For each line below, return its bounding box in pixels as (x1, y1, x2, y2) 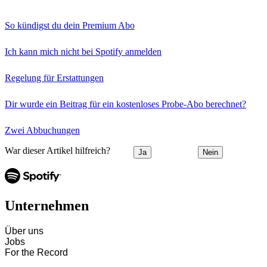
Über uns (5, 225, 44, 236)
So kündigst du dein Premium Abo (5, 20, 135, 31)
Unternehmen (5, 197, 89, 213)
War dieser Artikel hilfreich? (5, 145, 110, 156)
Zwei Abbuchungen (5, 125, 80, 136)
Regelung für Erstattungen (5, 73, 104, 83)
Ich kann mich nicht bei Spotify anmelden (5, 46, 162, 57)
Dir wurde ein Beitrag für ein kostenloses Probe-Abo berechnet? (5, 99, 246, 110)
